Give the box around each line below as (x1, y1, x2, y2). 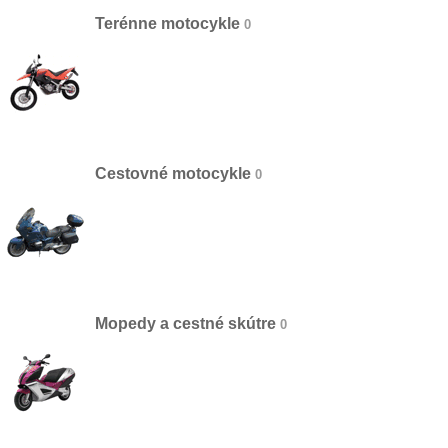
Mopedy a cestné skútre (95, 315, 276, 332)
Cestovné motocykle (95, 165, 251, 182)
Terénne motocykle (95, 15, 240, 32)
